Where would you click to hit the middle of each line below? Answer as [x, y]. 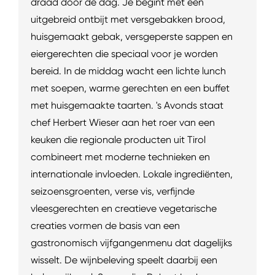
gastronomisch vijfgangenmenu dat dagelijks [131, 242]
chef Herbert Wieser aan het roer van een [123, 122]
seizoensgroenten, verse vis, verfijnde [113, 191]
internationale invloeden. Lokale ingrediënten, [132, 174]
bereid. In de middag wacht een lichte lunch [128, 71]
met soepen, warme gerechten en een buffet [130, 88]
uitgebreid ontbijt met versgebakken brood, [128, 19]
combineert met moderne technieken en [120, 157]
